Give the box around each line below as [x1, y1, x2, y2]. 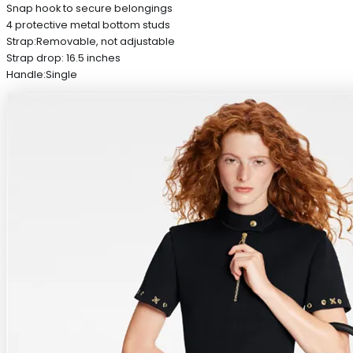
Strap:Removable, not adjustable [6, 34, 175, 48]
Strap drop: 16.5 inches [6, 50, 121, 65]
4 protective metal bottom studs [6, 17, 170, 32]
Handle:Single [6, 67, 77, 81]
